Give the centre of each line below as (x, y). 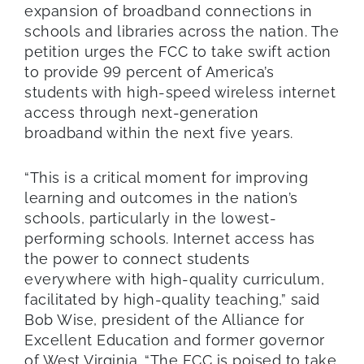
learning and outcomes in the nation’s (161, 197)
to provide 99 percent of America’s (149, 71)
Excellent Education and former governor (175, 340)
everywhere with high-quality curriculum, (174, 279)
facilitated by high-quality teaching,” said (172, 299)
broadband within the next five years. (159, 132)
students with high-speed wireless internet (180, 92)
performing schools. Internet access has (170, 238)
